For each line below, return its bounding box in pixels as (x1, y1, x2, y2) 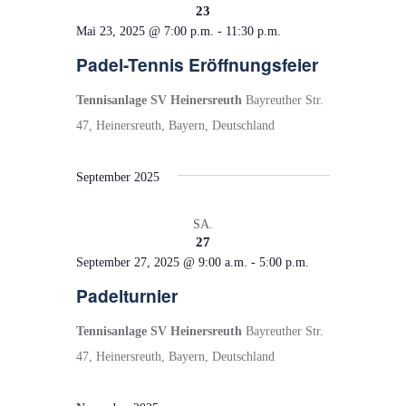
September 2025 (76, 169, 159, 184)
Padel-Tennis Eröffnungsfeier (76, 51, 318, 77)
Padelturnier (76, 282, 178, 308)
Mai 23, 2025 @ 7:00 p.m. (76, 24, 214, 38)
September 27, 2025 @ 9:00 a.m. (76, 255, 247, 269)
